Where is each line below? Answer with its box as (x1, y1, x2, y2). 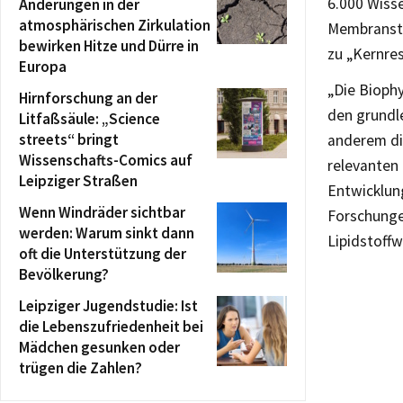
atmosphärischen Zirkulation (19, 15, 210, 35)
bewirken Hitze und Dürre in (19, 36, 199, 56)
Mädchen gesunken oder (19, 337, 180, 357)
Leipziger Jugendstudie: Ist (19, 296, 198, 316)
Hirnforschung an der (19, 88, 157, 108)
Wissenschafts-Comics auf (19, 150, 193, 170)
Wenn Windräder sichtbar (19, 202, 185, 222)
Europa (19, 57, 67, 76)
